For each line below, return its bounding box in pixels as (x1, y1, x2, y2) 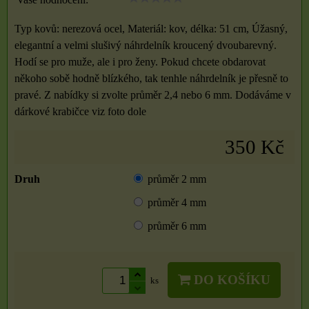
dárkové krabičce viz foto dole (14, 106, 146, 117)
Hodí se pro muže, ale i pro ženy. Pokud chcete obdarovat (14, 56, 266, 68)
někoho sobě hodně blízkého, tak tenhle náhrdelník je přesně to (14, 72, 288, 84)
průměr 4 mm (148, 197, 207, 208)
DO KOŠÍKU (190, 272, 270, 287)
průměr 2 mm (148, 173, 207, 185)
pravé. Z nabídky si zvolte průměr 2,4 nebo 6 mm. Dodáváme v (14, 89, 291, 101)
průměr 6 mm (148, 220, 207, 232)
